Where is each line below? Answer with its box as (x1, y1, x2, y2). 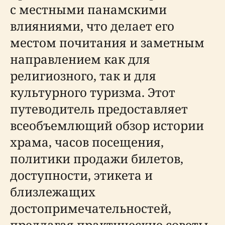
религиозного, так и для (10, 67, 156, 84)
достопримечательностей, (10, 200, 171, 216)
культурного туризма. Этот (10, 84, 175, 100)
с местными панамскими (10, 1, 167, 18)
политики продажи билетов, (10, 150, 183, 167)
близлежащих (10, 183, 95, 200)
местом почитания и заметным (10, 34, 204, 51)
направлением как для (10, 51, 150, 67)
